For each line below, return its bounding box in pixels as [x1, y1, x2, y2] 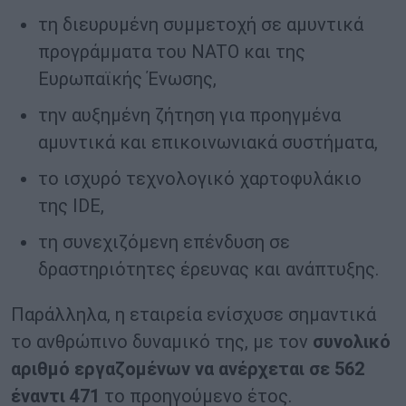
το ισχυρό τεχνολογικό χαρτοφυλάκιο [38, 168, 362, 190]
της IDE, [38, 195, 104, 217]
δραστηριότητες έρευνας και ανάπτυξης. [38, 258, 379, 281]
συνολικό [313, 331, 391, 353]
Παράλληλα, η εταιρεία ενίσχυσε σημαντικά [11, 304, 376, 326]
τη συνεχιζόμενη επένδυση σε [38, 231, 290, 254]
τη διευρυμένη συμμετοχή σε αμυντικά [38, 14, 363, 36]
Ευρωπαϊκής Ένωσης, [38, 68, 217, 91]
